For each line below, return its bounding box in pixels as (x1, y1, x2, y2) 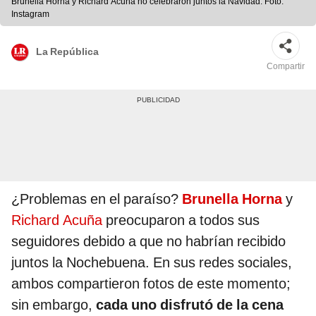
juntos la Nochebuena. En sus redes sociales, (11, 254, 292, 272)
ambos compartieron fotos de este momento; (11, 275, 291, 293)
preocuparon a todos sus (102, 212, 260, 229)
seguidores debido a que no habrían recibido (11, 233, 286, 250)
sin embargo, (11, 296, 96, 314)
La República (36, 45, 99, 57)
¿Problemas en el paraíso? (11, 190, 182, 208)
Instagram (11, 9, 49, 20)
